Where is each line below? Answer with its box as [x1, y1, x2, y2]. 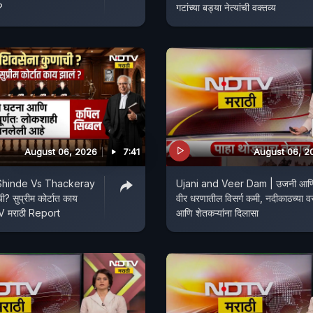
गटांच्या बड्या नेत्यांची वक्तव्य [176, 1, 276, 14]
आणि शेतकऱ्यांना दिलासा [176, 206, 259, 219]
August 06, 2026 [24, 145, 97, 157]
